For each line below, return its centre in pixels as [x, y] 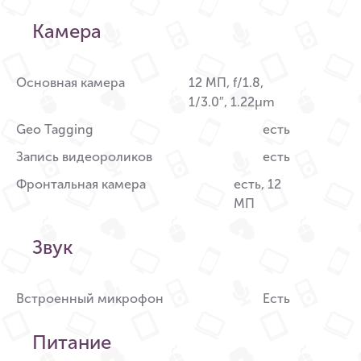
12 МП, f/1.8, [226, 83]
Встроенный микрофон [90, 299]
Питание [72, 342]
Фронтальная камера [81, 185]
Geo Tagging [55, 130]
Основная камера [71, 83]
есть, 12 [257, 185]
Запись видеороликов [84, 157]
